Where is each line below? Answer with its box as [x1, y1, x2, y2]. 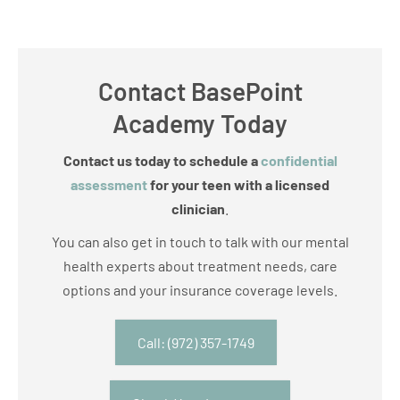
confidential [260, 151, 337, 169]
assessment [71, 175, 147, 193]
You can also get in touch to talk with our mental [51, 232, 349, 250]
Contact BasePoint [97, 75, 303, 106]
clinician [171, 199, 225, 217]
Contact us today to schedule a [62, 151, 261, 169]
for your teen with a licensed [147, 175, 329, 193]
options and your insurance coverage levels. [62, 280, 337, 298]
